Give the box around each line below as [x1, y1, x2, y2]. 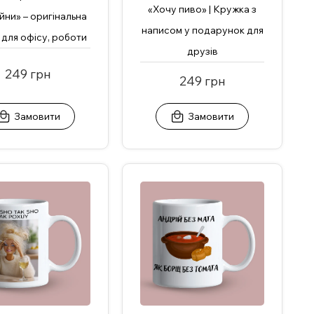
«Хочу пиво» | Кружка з [148, 3, 257, 16]
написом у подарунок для [141, 24, 264, 37]
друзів [186, 45, 218, 58]
